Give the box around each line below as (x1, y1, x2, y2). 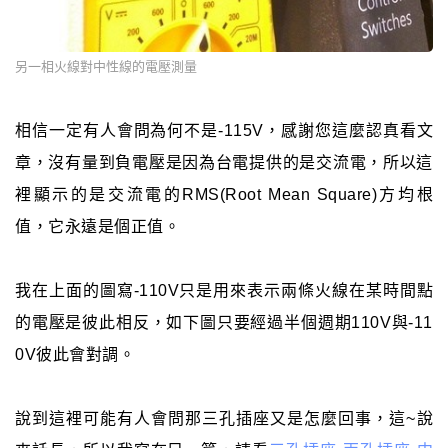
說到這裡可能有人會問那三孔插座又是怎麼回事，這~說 (15, 409, 433, 427)
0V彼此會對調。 (15, 345, 135, 363)
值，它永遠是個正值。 (15, 217, 180, 235)
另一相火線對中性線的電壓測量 (15, 58, 197, 74)
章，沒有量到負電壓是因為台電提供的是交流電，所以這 (15, 153, 433, 171)
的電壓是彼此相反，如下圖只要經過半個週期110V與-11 (15, 313, 433, 331)
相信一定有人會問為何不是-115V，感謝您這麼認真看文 (15, 121, 433, 139)
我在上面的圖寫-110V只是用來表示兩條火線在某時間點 (15, 281, 433, 299)
